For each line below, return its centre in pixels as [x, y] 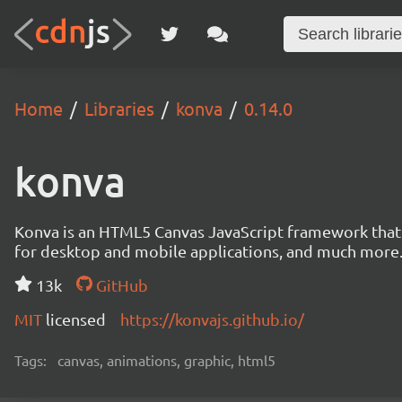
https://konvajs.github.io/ [212, 319]
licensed [76, 319]
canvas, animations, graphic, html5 [166, 360]
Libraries [119, 108]
